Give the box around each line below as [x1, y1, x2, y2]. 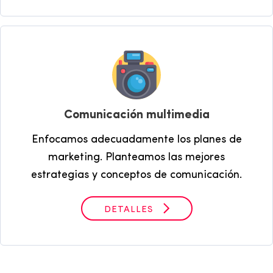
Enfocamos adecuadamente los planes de [31, 134, 242, 146]
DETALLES [104, 205, 156, 215]
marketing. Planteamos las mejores [48, 152, 225, 164]
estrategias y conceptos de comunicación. [31, 169, 242, 182]
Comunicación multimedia [63, 109, 210, 122]
